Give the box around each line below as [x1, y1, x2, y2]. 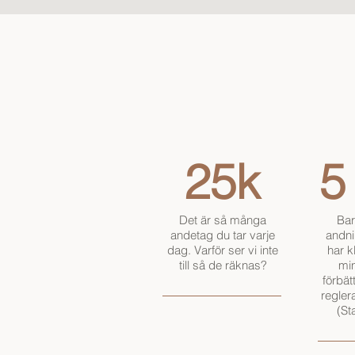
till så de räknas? [178, 258, 267, 273]
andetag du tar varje [170, 227, 275, 243]
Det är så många [179, 212, 266, 228]
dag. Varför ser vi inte [167, 242, 278, 258]
